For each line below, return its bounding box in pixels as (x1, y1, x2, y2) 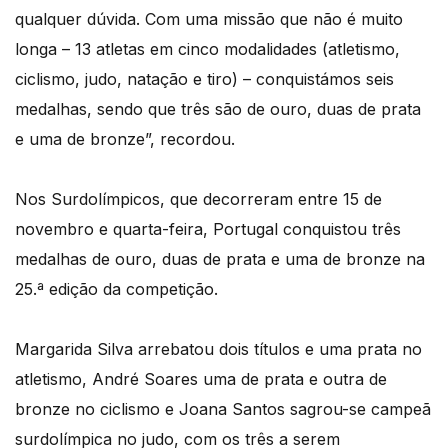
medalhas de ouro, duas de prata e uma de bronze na (15, 248, 425, 269)
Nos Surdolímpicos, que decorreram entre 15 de (15, 188, 382, 209)
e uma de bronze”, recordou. (15, 128, 235, 149)
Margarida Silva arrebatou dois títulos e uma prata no (15, 338, 422, 359)
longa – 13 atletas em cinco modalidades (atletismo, (15, 38, 400, 59)
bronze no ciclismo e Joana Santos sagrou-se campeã (15, 398, 431, 419)
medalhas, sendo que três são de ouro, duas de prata (15, 98, 421, 119)
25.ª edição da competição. (15, 278, 218, 299)
